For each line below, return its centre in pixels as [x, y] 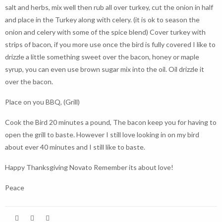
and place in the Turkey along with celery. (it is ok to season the [102, 20]
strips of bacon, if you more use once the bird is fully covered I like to [110, 44]
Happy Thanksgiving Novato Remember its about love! [89, 167]
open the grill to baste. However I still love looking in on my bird [102, 135]
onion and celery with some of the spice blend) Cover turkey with [105, 32]
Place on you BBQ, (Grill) [42, 102]
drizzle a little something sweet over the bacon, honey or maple [102, 57]
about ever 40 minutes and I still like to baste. [75, 147]
